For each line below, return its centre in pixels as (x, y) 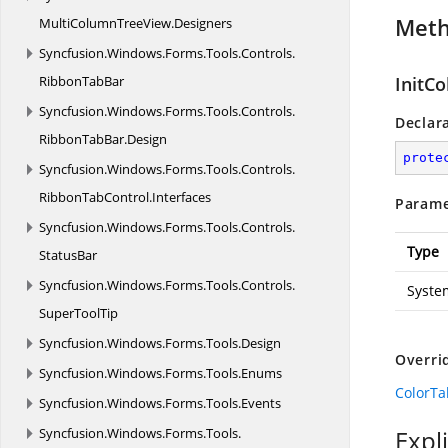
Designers (203, 23)
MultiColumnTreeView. (106, 23)
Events (261, 403)
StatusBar (68, 255)
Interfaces (181, 197)
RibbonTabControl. (95, 197)
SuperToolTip (78, 313)
